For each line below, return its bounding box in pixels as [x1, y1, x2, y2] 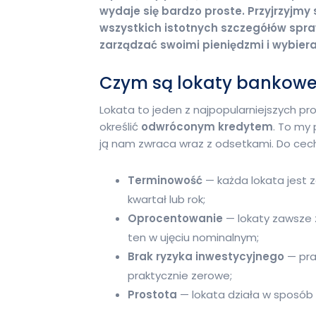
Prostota [128, 286, 180, 302]
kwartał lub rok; [128, 191, 205, 207]
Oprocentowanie [128, 210, 226, 226]
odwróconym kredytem [141, 119, 273, 134]
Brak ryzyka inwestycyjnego [128, 248, 284, 264]
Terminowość [128, 172, 205, 188]
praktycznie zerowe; [128, 267, 232, 283]
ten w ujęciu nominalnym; [128, 229, 262, 245]
